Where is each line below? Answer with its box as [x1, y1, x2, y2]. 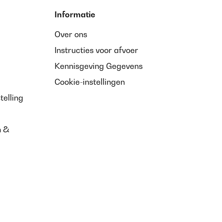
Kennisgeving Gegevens [55, 61, 143, 71]
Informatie [55, 9, 95, 19]
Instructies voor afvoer [55, 45, 138, 55]
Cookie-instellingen [55, 77, 125, 87]
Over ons [55, 29, 87, 39]
